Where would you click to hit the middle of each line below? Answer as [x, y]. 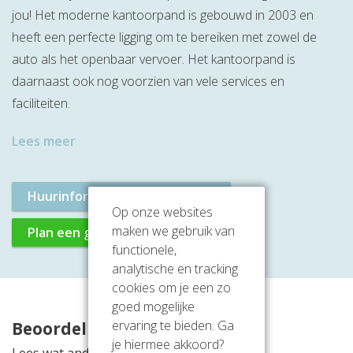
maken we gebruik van [173, 231]
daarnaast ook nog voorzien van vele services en [148, 82]
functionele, [144, 250]
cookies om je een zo [171, 288]
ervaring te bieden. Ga [173, 325]
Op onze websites [162, 212]
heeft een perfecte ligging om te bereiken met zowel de [164, 37]
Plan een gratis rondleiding [110, 233]
